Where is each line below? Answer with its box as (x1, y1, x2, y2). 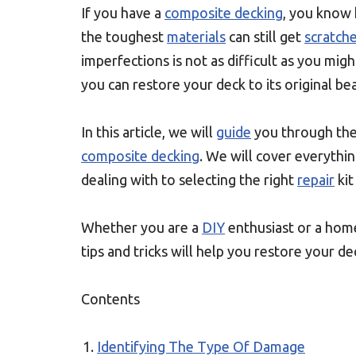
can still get (226, 29, 304, 44)
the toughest (81, 29, 167, 44)
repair (297, 172, 335, 188)
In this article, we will (81, 124, 216, 140)
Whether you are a (81, 219, 202, 235)
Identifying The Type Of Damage (97, 339, 305, 354)
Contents (81, 291, 140, 307)
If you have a (81, 5, 164, 21)
